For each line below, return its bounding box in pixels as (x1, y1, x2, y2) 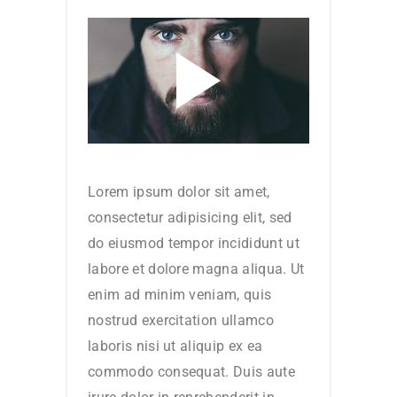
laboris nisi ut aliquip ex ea (88, 337, 263, 354)
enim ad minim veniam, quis (88, 285, 272, 303)
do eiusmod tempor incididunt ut (88, 234, 300, 252)
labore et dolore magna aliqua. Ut (88, 260, 305, 277)
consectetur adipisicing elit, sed (88, 208, 292, 226)
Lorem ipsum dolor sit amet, (88, 183, 270, 200)
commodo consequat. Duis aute (88, 362, 295, 380)
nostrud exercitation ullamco (88, 311, 274, 329)
